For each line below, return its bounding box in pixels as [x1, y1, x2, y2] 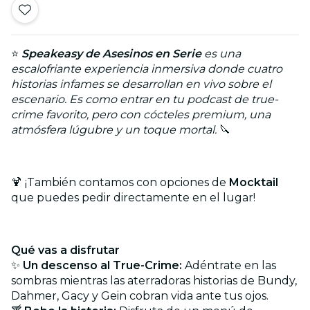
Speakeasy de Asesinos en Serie [21, 46, 201, 60]
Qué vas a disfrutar [11, 243, 120, 257]
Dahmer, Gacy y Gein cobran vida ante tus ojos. [11, 289, 268, 302]
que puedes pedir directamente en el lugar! [11, 190, 255, 204]
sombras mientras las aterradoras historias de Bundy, [11, 273, 297, 287]
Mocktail [229, 175, 278, 189]
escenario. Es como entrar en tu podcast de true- [11, 92, 278, 106]
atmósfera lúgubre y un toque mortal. [11, 122, 217, 136]
